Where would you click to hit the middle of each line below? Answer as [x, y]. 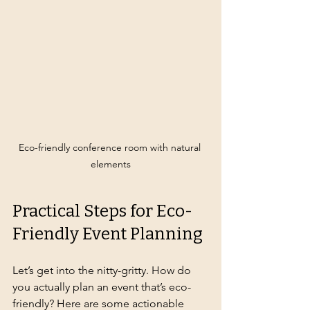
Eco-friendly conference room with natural [111, 147]
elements [111, 164]
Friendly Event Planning [108, 234]
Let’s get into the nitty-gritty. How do [103, 270]
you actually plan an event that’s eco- [102, 286]
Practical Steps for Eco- [102, 211]
